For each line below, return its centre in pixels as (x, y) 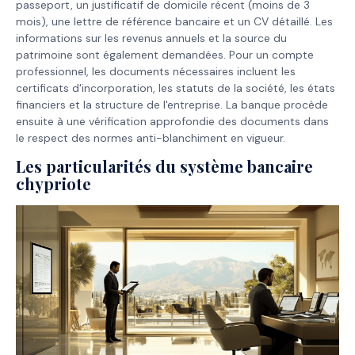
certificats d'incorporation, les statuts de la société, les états (176, 88)
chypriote (53, 183)
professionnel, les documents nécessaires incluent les (156, 71)
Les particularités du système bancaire (164, 166)
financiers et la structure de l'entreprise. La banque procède (172, 104)
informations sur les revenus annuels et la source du (151, 38)
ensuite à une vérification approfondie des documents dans (172, 121)
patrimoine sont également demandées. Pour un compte (165, 54)
